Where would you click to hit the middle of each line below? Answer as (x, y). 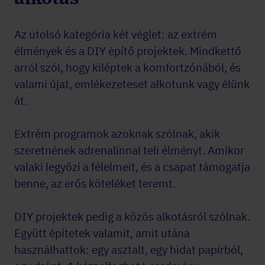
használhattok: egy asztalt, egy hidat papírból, (129, 250)
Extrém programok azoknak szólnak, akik (117, 134)
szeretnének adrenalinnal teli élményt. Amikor (129, 150)
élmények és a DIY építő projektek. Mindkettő (128, 51)
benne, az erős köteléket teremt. (95, 183)
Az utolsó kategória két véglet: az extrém (116, 34)
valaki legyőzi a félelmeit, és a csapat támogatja (132, 167)
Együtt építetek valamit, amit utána (102, 233)
